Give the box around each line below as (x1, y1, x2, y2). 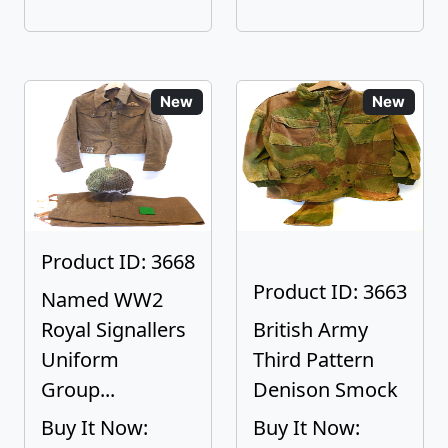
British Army (253, 316, 368, 343)
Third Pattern (253, 346, 374, 373)
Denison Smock (253, 376, 398, 403)
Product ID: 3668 (41, 248, 195, 275)
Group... (41, 376, 115, 403)
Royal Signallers (41, 316, 186, 343)
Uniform (41, 346, 119, 373)
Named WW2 (41, 286, 163, 313)
